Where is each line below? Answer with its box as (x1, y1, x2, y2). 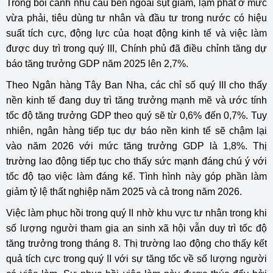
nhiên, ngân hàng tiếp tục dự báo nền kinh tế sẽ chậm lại (6, 126, 267, 136)
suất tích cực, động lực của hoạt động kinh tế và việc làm (6, 28, 267, 38)
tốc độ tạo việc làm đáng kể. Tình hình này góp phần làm (6, 171, 267, 182)
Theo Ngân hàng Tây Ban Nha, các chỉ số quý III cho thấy (6, 80, 267, 90)
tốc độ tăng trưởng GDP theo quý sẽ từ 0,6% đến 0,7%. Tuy (6, 110, 267, 121)
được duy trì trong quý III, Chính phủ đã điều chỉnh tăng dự (6, 43, 267, 54)
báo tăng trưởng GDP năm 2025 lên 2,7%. (6, 58, 188, 69)
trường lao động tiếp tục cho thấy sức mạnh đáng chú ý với (6, 156, 267, 166)
